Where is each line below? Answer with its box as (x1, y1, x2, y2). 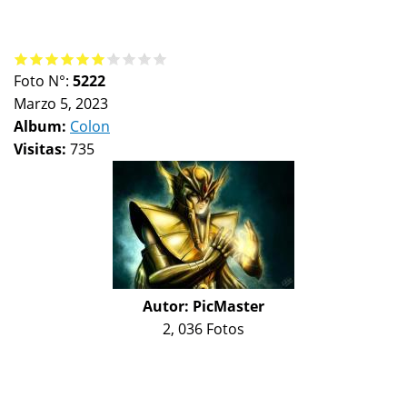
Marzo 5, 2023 (14, 93, 108, 114)
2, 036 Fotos (163, 318, 244, 339)
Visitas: (14, 138, 70, 159)
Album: (14, 115, 70, 136)
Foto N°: (14, 70, 73, 91)
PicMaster (193, 295, 264, 316)
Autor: (143, 295, 193, 316)
